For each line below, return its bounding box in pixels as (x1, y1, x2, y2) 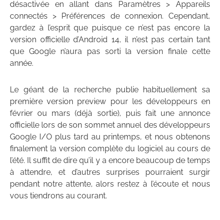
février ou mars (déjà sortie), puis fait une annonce (10, 109, 210, 118)
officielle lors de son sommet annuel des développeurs (10, 120, 210, 130)
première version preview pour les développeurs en (10, 97, 210, 107)
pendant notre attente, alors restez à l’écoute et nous (10, 179, 210, 189)
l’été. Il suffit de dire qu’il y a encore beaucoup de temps (10, 156, 210, 165)
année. (10, 58, 33, 68)
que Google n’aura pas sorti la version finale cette (10, 47, 210, 56)
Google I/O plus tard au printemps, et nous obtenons (10, 132, 210, 142)
